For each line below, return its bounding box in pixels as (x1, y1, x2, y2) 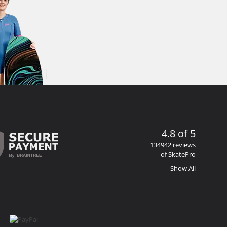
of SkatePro (161, 149, 196, 159)
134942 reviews (150, 140, 196, 149)
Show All (170, 163, 196, 173)
